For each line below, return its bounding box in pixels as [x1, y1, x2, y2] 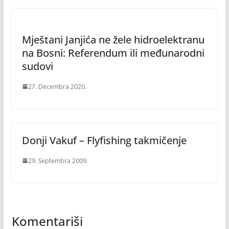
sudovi [21, 59, 53, 73]
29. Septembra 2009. [28, 156, 88, 165]
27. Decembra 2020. [28, 82, 86, 91]
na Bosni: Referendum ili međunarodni [21, 45, 204, 60]
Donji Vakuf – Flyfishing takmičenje [21, 133, 187, 147]
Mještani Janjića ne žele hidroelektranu [21, 32, 204, 47]
